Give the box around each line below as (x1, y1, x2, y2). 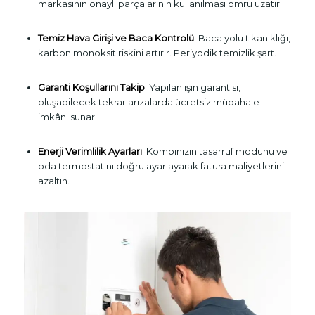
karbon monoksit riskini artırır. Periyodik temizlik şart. (37, 47, 276, 59)
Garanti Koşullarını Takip (37, 82, 145, 94)
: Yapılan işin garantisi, (144, 82, 240, 94)
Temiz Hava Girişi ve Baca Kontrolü (37, 32, 194, 44)
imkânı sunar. (37, 111, 97, 123)
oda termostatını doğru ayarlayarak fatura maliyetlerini (37, 160, 284, 172)
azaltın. (37, 175, 70, 187)
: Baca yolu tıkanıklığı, (193, 32, 290, 44)
